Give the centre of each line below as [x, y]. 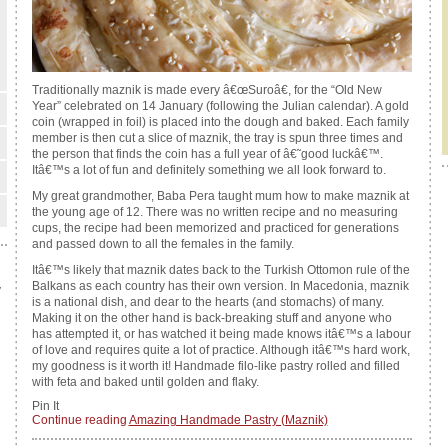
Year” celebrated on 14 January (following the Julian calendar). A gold [220, 106]
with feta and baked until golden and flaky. [145, 382]
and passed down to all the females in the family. [162, 244]
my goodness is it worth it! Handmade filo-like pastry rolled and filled [215, 366]
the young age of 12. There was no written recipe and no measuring [214, 212]
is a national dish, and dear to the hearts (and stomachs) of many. [207, 302]
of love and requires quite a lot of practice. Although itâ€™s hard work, [220, 350]
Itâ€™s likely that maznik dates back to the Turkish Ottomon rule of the [220, 270]
